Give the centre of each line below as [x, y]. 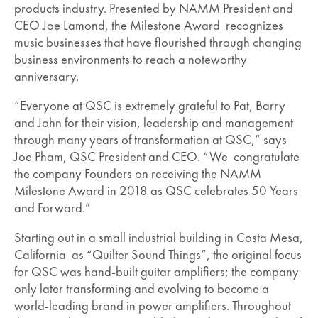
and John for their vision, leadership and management [154, 123]
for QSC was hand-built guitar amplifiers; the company [157, 272]
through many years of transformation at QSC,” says [150, 140]
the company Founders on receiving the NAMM [138, 174]
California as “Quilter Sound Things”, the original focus [158, 254]
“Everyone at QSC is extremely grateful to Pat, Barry [150, 106]
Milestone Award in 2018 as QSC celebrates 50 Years [156, 191]
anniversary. [46, 76]
